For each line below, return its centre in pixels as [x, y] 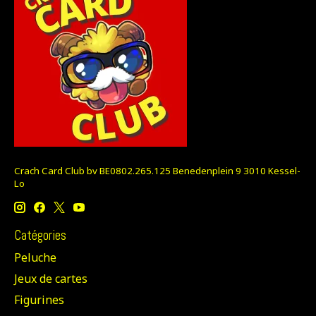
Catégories [40, 235]
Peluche [35, 258]
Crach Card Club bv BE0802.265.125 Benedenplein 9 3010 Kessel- [157, 171]
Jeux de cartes [51, 279]
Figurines [39, 300]
